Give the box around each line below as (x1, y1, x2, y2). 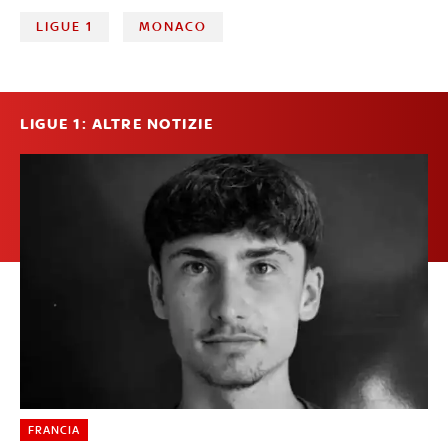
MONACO (139, 18, 208, 34)
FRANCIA (27, 422, 80, 437)
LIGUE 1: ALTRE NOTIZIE (20, 114, 213, 133)
